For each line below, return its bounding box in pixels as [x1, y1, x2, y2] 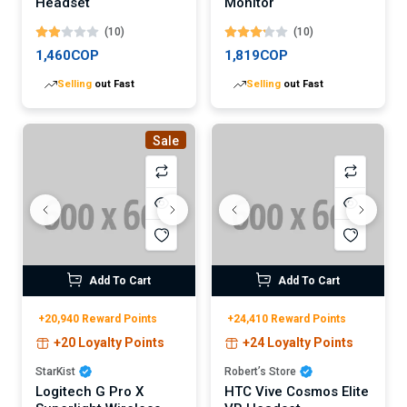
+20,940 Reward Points [38, 312, 157, 325]
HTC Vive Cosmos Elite [224, 382, 369, 400]
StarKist [35, 364, 75, 378]
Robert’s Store [224, 364, 296, 378]
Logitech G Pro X [35, 382, 144, 400]
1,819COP [224, 46, 288, 64]
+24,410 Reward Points [227, 312, 346, 325]
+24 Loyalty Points [243, 334, 353, 350]
